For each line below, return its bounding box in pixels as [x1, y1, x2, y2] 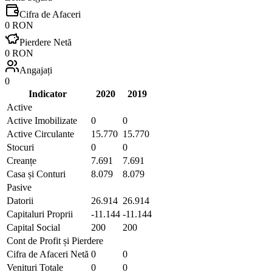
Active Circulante [7, 128, 74, 139]
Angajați [19, 64, 52, 75]
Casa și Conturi [7, 168, 66, 179]
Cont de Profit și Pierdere [7, 235, 103, 246]
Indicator [29, 88, 67, 99]
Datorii [7, 195, 33, 206]
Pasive [7, 182, 32, 192]
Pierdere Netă [19, 36, 72, 47]
